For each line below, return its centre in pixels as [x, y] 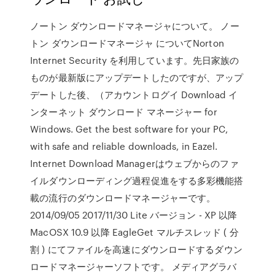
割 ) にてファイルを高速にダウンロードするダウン [136, 249]
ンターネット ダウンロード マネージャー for [124, 112]
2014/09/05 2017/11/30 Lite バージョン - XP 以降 [134, 215]
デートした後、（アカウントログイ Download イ [134, 95]
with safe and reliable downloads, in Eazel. [124, 146]
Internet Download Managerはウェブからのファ [134, 163]
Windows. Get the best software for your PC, [129, 129]
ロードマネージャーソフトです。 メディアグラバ [134, 266]
